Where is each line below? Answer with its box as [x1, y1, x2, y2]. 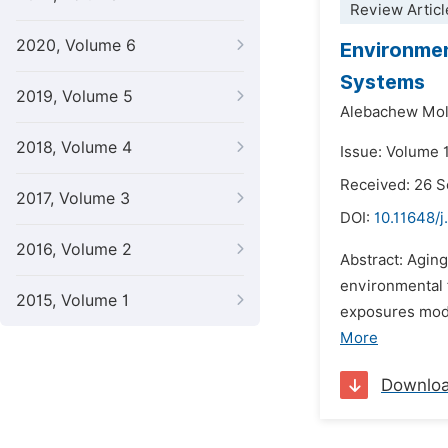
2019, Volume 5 [16, 87, 133, 106]
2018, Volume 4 [16, 138, 132, 157]
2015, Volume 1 [16, 291, 129, 310]
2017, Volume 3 [16, 189, 130, 208]
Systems [340, 70, 425, 94]
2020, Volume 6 [16, 36, 136, 55]
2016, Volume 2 [16, 240, 132, 259]
